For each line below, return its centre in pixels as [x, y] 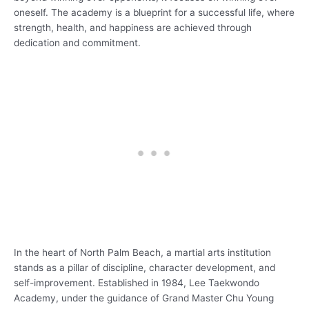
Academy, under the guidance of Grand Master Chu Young [144, 298]
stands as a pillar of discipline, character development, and [144, 267]
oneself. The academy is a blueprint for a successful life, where [154, 12]
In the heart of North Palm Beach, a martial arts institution [142, 252]
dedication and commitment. [77, 42]
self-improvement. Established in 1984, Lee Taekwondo [137, 282]
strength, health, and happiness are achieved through [133, 27]
